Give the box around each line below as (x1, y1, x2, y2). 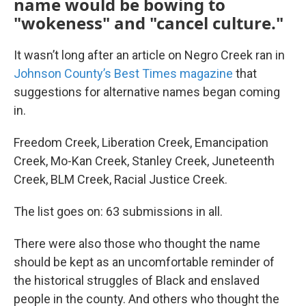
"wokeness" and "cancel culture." (14, 12, 283, 34)
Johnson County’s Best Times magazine (14, 66, 233, 81)
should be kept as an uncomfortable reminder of (14, 255, 275, 269)
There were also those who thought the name (14, 236, 260, 251)
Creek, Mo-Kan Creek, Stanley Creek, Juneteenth (14, 154, 275, 168)
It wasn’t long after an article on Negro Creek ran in (14, 48, 285, 62)
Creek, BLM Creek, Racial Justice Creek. (14, 172, 227, 186)
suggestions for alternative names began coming (14, 85, 280, 99)
